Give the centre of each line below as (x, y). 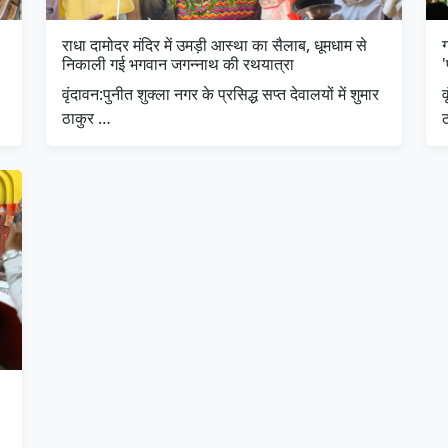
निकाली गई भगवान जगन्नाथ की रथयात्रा (178, 63)
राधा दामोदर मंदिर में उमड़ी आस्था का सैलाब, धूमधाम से (214, 44)
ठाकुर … (86, 117)
